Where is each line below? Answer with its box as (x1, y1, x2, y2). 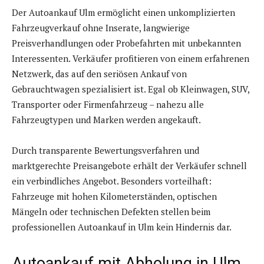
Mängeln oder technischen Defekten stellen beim (12, 206, 210, 218)
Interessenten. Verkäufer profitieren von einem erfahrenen (12, 52, 249, 65)
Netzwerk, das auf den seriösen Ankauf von (12, 68, 187, 80)
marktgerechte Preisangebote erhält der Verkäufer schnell (12, 160, 247, 172)
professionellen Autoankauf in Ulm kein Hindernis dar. (12, 221, 232, 233)
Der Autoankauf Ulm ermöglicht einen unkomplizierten (12, 6, 235, 19)
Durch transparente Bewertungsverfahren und (12, 144, 199, 157)
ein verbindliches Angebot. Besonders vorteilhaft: (12, 175, 212, 187)
